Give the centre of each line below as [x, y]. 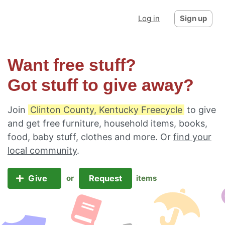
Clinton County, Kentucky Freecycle [106, 110]
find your [192, 137]
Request [105, 178]
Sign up [193, 18]
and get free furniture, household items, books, [107, 123]
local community [42, 150]
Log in [149, 18]
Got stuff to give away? [101, 85]
